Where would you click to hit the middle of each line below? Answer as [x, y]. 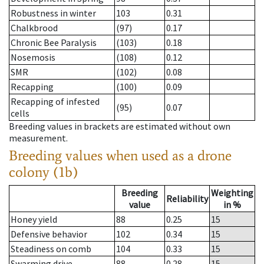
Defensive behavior [49, 234]
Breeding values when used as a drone [120, 156]
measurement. [38, 138]
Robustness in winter [53, 13]
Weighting [232, 193]
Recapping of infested [55, 102]
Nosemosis [33, 57]
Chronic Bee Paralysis [54, 43]
